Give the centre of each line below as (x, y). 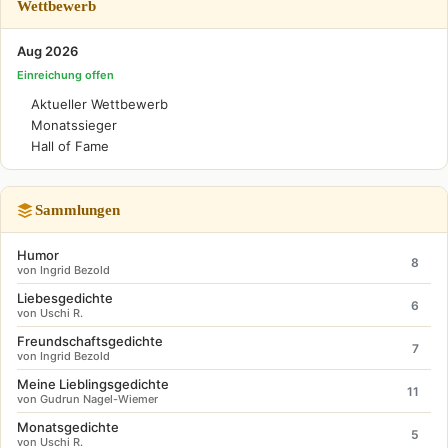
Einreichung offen (65, 75)
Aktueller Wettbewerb (99, 104)
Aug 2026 (47, 51)
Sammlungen (77, 210)
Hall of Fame (70, 146)
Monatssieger (74, 125)
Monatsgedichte (68, 427)
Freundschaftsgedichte (90, 341)
